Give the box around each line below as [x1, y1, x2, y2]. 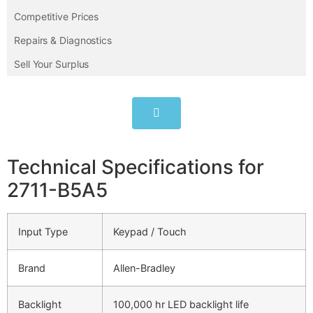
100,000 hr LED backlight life [113, 298, 249, 311]
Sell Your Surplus [14, 58, 89, 71]
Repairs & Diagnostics [14, 34, 112, 47]
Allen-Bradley [113, 262, 175, 275]
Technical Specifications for [7, 155, 264, 180]
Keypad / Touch [113, 226, 187, 238]
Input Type [18, 226, 68, 238]
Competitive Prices [14, 10, 99, 23]
